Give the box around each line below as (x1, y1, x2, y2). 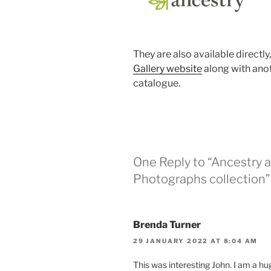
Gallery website (133, 63, 202, 75)
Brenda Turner (133, 219, 201, 231)
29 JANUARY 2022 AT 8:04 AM (133, 237, 258, 244)
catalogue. (133, 77, 180, 90)
